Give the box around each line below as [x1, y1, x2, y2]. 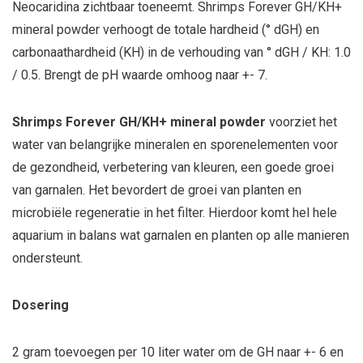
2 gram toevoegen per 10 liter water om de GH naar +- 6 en [12, 344, 344, 360]
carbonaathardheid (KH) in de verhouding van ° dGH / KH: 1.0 [12, 45, 351, 60]
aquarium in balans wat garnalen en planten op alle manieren [12, 228, 349, 243]
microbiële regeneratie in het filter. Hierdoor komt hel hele [12, 205, 337, 220]
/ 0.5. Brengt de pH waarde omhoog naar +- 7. [12, 67, 267, 83]
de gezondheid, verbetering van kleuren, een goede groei [12, 160, 334, 175]
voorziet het [266, 114, 337, 130]
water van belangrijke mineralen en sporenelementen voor [12, 137, 338, 152]
